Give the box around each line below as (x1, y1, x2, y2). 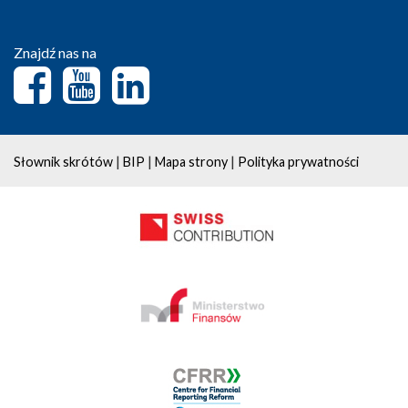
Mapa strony (155, 154, 228, 169)
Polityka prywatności (238, 154, 359, 169)
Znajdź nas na (14, 44, 97, 61)
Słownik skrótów (14, 154, 113, 169)
